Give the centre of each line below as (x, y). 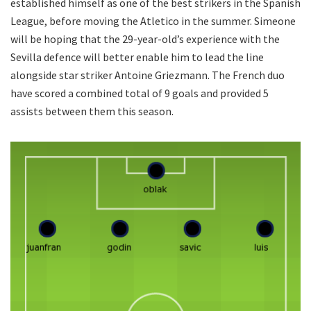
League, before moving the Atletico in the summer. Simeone (153, 21)
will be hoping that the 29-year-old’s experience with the (145, 39)
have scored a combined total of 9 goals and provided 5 (140, 93)
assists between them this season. (92, 111)
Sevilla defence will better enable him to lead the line (137, 57)
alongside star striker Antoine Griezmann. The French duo (148, 75)
